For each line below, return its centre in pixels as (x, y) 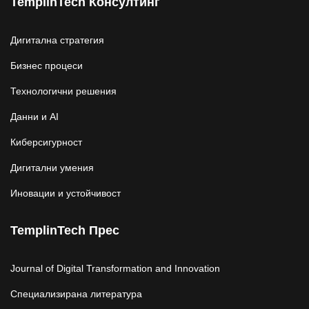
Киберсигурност (46, 142)
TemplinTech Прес (65, 230)
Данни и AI (34, 117)
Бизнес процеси (47, 66)
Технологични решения (63, 91)
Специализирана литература (76, 294)
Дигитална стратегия (57, 40)
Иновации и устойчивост (66, 193)
